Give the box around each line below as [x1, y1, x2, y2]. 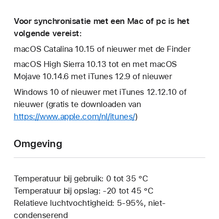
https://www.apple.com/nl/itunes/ [14, 111, 135, 122]
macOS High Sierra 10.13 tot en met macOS [14, 59, 177, 69]
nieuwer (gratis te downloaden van [14, 99, 141, 109]
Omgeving [14, 137, 62, 150]
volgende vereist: [14, 28, 82, 38]
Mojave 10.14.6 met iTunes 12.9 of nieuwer [14, 71, 172, 82]
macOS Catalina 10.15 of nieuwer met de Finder [14, 44, 191, 54]
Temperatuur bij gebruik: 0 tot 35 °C [14, 174, 148, 184]
